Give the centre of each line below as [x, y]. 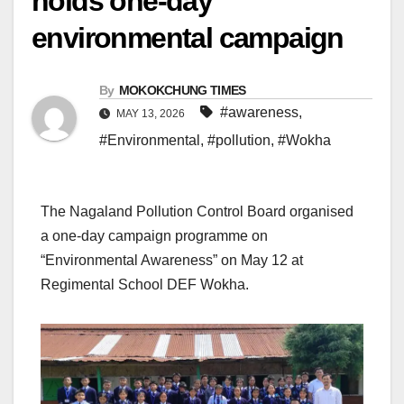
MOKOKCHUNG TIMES [182, 90]
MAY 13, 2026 [151, 113]
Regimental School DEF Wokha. [145, 284]
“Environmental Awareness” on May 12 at [172, 260]
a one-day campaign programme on [154, 235]
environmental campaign [188, 37]
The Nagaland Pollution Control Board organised [197, 211]
